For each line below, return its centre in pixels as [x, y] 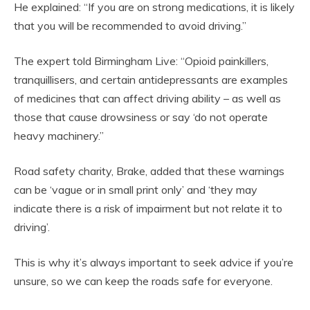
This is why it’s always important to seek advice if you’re [154, 263]
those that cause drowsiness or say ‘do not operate [141, 117]
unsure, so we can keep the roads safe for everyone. [143, 281]
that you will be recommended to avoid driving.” [130, 26]
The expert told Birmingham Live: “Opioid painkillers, [141, 61]
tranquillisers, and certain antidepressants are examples [151, 80]
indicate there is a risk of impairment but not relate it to [148, 209]
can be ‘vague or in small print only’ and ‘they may [136, 190]
